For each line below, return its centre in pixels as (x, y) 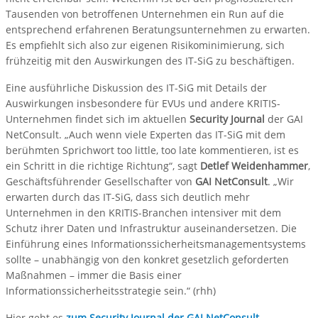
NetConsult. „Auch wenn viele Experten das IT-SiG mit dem (146, 134)
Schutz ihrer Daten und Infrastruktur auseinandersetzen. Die (151, 228)
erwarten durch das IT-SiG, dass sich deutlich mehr (128, 197)
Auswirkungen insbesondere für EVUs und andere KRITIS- (143, 103)
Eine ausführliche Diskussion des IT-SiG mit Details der (136, 87)
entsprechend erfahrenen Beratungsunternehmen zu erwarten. (158, 29)
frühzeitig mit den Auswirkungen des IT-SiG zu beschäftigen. (150, 60)
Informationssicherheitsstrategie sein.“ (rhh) (111, 290)
